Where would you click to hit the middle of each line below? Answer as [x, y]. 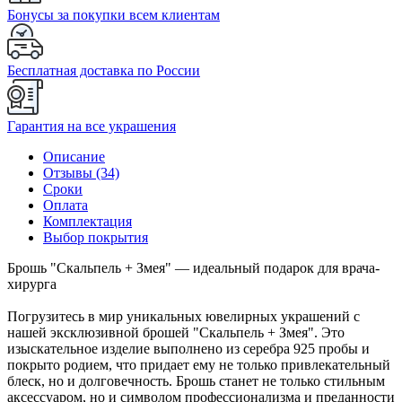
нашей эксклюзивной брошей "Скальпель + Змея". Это [176, 332]
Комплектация [87, 221]
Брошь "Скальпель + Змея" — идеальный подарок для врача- [193, 267]
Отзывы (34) [81, 172]
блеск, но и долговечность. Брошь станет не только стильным [196, 380]
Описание [74, 156]
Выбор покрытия [96, 237]
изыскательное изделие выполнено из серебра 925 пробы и [188, 348]
